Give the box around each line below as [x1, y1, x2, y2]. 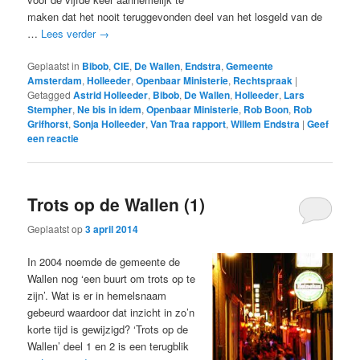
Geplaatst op [27, 222, 86, 236]
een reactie [27, 130, 80, 145]
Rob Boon [243, 101, 289, 117]
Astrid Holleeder [73, 87, 149, 102]
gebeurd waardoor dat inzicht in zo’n [27, 305, 195, 321]
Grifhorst [27, 116, 69, 131]
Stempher [27, 101, 73, 117]
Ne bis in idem [77, 101, 142, 117]
